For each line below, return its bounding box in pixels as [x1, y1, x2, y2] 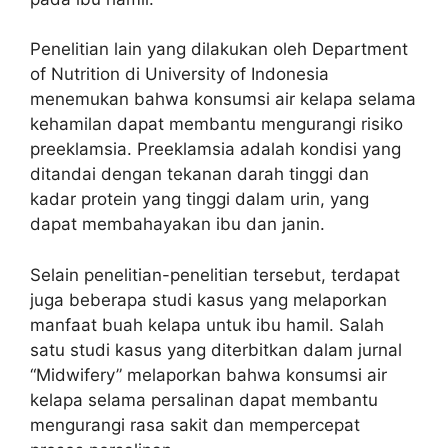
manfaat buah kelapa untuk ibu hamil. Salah [30, 314, 384, 335]
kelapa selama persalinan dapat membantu [30, 389, 378, 410]
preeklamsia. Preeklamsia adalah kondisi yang [30, 139, 401, 159]
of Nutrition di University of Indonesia [30, 64, 329, 84]
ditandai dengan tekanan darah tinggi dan [30, 164, 369, 184]
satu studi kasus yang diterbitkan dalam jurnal [30, 339, 402, 360]
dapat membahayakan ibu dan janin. [30, 214, 325, 234]
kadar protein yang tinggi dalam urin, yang [30, 189, 369, 209]
